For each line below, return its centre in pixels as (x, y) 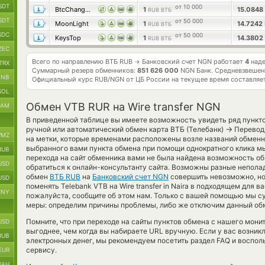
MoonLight (72, 24)
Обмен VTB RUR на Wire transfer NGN (123, 107)
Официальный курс (63, 79)
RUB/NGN (109, 79)
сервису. (41, 250)
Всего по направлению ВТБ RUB (83, 62)
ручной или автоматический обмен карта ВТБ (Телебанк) (126, 129)
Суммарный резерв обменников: (85, 70)
